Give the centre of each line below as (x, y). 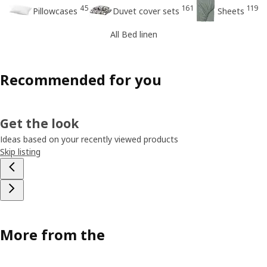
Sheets (231, 11)
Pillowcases (55, 11)
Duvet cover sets (146, 11)
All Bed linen (133, 34)
